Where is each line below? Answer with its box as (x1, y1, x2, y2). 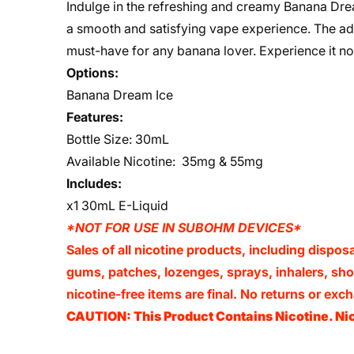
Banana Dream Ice (66, 87, 173, 103)
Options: (66, 65, 119, 81)
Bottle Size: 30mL (66, 131, 169, 147)
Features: (66, 109, 123, 125)
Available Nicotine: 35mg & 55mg (66, 153, 263, 169)
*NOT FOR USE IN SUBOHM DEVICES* (66, 220, 302, 235)
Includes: (66, 175, 122, 191)
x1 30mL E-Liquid (66, 198, 168, 213)
